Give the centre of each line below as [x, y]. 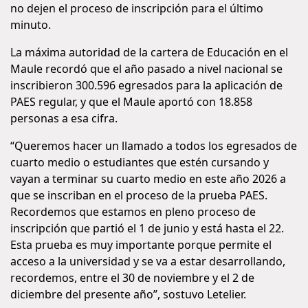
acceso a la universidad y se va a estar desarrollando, [148, 261]
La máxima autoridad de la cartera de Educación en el [149, 52]
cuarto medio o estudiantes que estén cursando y [140, 162]
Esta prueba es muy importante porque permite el [141, 245]
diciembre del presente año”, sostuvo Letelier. [128, 294]
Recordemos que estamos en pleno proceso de [133, 212]
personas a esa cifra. [64, 118]
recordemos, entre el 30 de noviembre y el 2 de [132, 278]
